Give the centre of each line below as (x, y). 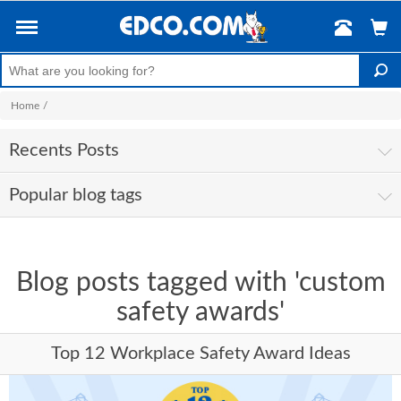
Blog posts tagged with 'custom (200, 283)
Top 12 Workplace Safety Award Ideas (200, 354)
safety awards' (200, 312)
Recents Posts (64, 150)
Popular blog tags (76, 195)
